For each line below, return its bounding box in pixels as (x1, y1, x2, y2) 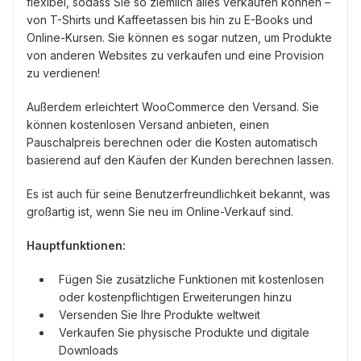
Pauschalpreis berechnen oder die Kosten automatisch (27, 135, 317, 150)
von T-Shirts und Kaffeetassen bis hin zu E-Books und (27, 13, 313, 27)
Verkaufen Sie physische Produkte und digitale (59, 326, 309, 340)
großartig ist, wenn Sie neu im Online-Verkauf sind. (27, 205, 293, 219)
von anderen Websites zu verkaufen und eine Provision (27, 48, 324, 63)
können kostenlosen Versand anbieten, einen (27, 118, 269, 132)
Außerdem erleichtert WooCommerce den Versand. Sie (27, 100, 319, 114)
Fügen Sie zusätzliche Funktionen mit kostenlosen (59, 272, 324, 287)
